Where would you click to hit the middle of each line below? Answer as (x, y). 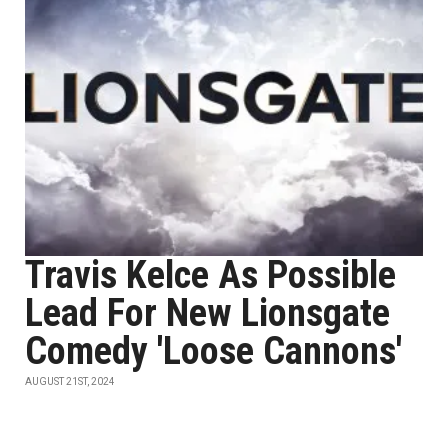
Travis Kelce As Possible (210, 275)
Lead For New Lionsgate (207, 313)
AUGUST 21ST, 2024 (70, 381)
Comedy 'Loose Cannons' (213, 351)
